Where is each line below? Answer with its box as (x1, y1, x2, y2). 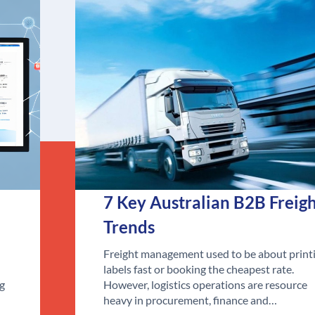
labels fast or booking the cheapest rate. (103, 262, 294, 276)
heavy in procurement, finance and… (103, 293, 277, 307)
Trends (103, 217, 155, 238)
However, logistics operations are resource (103, 278, 307, 292)
